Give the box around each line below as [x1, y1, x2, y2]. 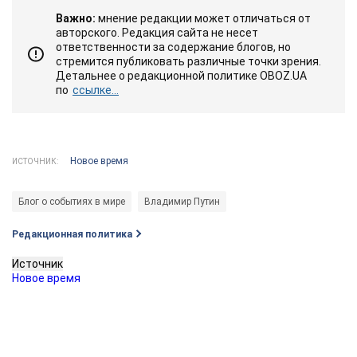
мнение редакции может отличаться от [96, 11, 311, 25]
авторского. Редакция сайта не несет [56, 25, 258, 39]
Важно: [56, 11, 96, 25]
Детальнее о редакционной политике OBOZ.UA [56, 69, 307, 82]
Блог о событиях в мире [18, 195, 125, 207]
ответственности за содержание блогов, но [56, 40, 291, 53]
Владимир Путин [144, 195, 220, 207]
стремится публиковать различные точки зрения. [56, 54, 321, 68]
